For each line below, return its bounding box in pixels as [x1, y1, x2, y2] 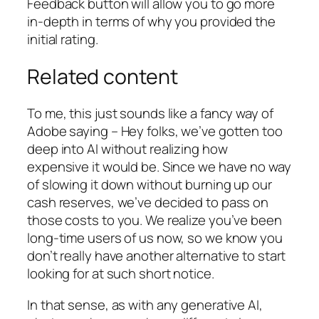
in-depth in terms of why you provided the [27, 11, 276, 31]
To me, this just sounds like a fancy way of [27, 104, 273, 123]
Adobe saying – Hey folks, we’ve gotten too [27, 122, 283, 141]
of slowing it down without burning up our [27, 175, 272, 194]
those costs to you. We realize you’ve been [27, 211, 282, 230]
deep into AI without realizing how [27, 140, 228, 159]
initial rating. [27, 29, 98, 48]
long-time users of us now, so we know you [27, 229, 283, 248]
